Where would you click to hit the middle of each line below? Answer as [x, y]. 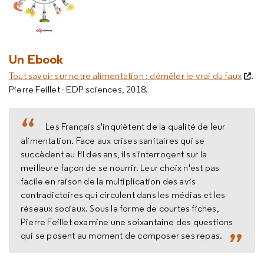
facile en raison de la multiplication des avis [108, 181]
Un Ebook [36, 59]
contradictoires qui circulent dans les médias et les [123, 194]
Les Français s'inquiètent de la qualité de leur [136, 126]
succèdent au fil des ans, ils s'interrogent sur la [114, 154]
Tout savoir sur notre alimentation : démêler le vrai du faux [125, 76]
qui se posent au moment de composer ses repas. [122, 235]
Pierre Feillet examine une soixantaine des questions [127, 222]
